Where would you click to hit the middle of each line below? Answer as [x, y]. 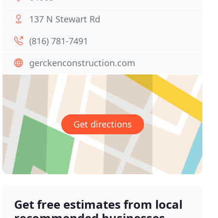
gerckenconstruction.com [82, 63]
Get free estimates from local [99, 204]
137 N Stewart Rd [65, 19]
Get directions [102, 124]
